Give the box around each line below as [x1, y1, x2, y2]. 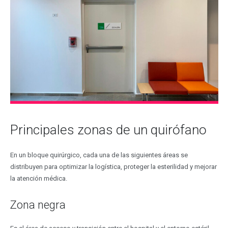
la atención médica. [10, 174, 67, 182]
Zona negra [10, 198, 66, 211]
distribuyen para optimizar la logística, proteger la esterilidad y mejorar [10, 162, 217, 170]
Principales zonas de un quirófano [10, 122, 207, 138]
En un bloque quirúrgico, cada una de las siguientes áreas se [10, 151, 188, 159]
